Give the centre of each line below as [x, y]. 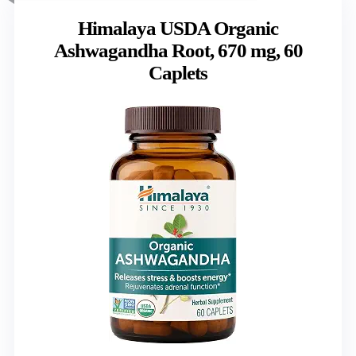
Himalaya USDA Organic [178, 28]
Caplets [178, 72]
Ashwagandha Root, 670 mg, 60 [178, 50]
